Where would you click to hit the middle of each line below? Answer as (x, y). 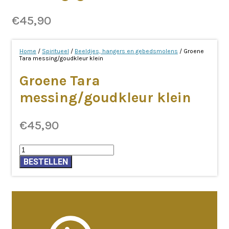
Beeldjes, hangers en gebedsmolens (126, 51)
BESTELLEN (46, 162)
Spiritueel (55, 51)
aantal (28, 185)
